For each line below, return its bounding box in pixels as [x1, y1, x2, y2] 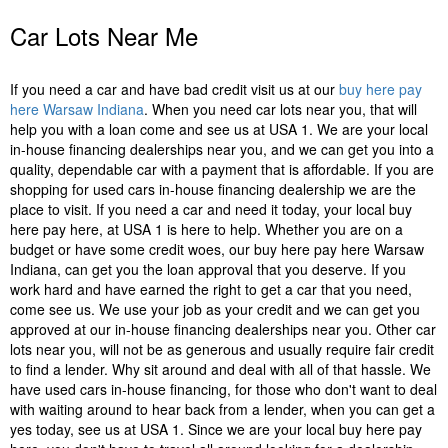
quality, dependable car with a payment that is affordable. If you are [10, 159, 434, 179]
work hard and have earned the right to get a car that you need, [10, 279, 412, 299]
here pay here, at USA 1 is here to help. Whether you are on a [10, 219, 403, 239]
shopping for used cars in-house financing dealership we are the [10, 179, 416, 199]
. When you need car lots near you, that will [144, 99, 417, 119]
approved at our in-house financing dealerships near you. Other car [10, 319, 436, 339]
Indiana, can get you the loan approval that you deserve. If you [10, 259, 406, 279]
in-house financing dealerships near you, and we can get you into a [10, 139, 434, 159]
